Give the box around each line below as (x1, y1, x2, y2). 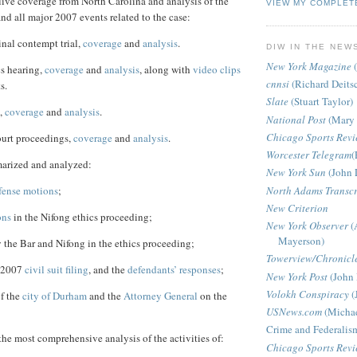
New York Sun (266, 165, 326, 180)
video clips (193, 62, 241, 77)
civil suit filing (25, 262, 88, 277)
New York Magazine (266, 58, 351, 73)
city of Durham (22, 288, 87, 304)
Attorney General (124, 288, 198, 304)
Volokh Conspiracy (266, 286, 349, 301)
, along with (139, 62, 193, 77)
